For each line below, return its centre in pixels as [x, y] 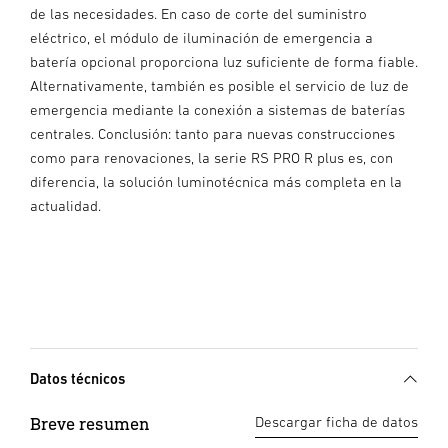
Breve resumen [90, 424]
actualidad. [65, 206]
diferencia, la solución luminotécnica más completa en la [216, 182]
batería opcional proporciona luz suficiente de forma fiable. [224, 62]
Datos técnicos [77, 379]
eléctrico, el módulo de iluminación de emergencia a [201, 38]
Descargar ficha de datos [336, 422]
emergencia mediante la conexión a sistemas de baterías [217, 110]
